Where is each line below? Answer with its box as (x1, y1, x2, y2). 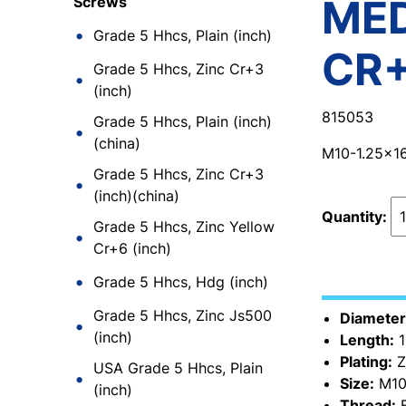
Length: (339, 331, 394, 349)
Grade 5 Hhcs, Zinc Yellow (93, 217, 275, 236)
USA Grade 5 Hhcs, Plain (93, 359, 263, 377)
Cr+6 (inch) (93, 239, 171, 257)
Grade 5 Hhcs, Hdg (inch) (93, 273, 268, 291)
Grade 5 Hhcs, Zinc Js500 (93, 306, 272, 324)
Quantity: (321, 207, 391, 226)
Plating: (339, 353, 392, 371)
